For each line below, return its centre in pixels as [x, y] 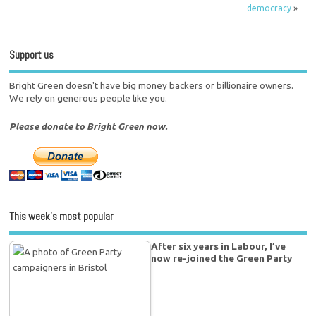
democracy [269, 8]
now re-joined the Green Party [222, 258]
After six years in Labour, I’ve [219, 246]
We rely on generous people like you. [89, 98]
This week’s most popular [61, 217]
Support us [32, 55]
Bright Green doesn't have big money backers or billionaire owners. [152, 85]
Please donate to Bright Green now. [89, 126]
